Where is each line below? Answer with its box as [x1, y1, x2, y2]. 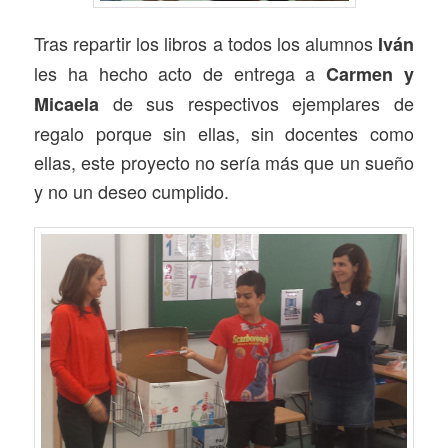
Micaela [34, 90, 100, 117]
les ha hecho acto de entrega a [34, 59, 327, 86]
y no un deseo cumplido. [34, 177, 230, 204]
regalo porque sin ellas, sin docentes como [34, 119, 414, 146]
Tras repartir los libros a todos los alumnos [34, 29, 378, 56]
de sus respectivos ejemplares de [99, 89, 414, 116]
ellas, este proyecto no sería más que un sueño [34, 148, 414, 175]
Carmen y [326, 60, 414, 87]
